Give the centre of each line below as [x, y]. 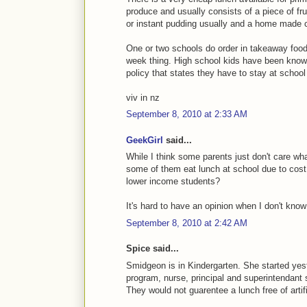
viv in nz [143, 97]
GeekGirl [145, 140]
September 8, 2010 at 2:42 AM [187, 223]
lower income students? [173, 182]
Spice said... [152, 249]
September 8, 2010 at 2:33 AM [187, 114]
